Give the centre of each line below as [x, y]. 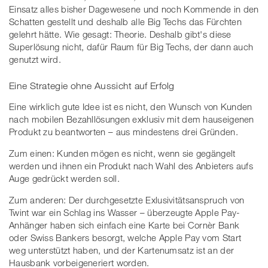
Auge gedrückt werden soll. [64, 178]
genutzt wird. [35, 60]
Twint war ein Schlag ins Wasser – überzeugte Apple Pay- [125, 212]
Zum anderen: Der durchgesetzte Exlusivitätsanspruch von [127, 200]
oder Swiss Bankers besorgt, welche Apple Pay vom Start [125, 237]
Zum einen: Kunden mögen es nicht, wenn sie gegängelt [122, 153]
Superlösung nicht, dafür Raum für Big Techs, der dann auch [131, 47]
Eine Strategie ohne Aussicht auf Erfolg [92, 85]
